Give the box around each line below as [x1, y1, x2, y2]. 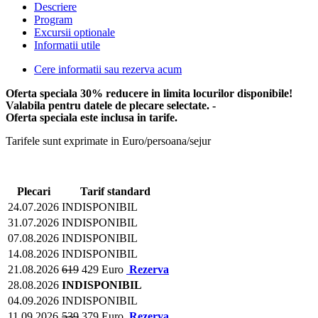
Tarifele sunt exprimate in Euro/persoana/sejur [6, 134, 211, 147]
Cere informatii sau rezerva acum [34, 62, 182, 75]
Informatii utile [34, 38, 100, 51]
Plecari [16, 185, 50, 197]
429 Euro [79, 263, 126, 275]
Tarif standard [80, 185, 150, 197]
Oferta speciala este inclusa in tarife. [6, 111, 177, 124]
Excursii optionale [34, 26, 115, 38]
